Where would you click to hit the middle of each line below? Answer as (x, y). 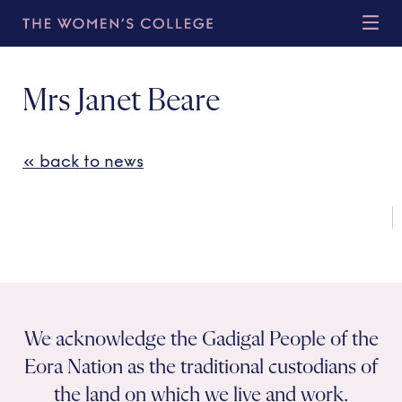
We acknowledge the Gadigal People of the (201, 339)
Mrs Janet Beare (121, 101)
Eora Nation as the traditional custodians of (201, 367)
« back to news (83, 162)
